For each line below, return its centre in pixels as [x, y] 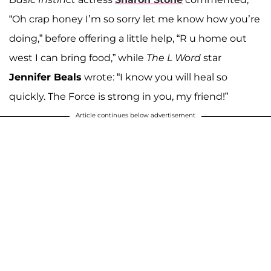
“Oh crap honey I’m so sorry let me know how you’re [135, 19]
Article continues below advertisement [135, 115]
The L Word [174, 57]
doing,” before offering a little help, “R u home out [128, 38]
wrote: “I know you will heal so [155, 77]
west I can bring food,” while [78, 57]
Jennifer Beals [45, 77]
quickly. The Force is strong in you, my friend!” [120, 96]
